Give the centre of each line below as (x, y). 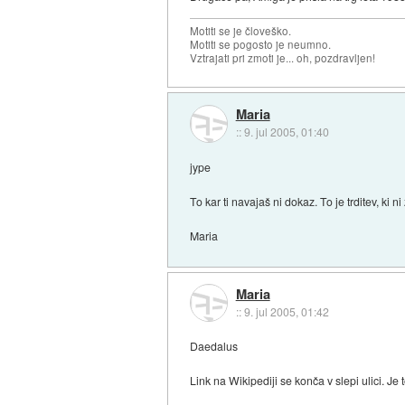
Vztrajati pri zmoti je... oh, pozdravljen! (283, 57)
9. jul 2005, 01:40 (286, 132)
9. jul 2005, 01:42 (286, 311)
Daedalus (214, 346)
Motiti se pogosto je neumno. (261, 44)
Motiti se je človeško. (241, 30)
